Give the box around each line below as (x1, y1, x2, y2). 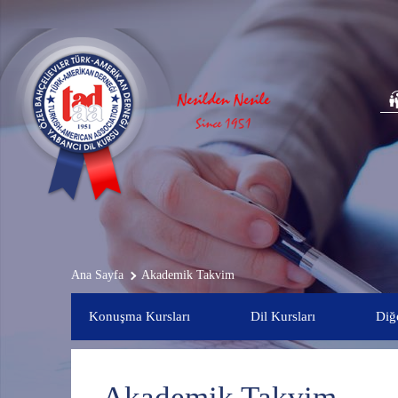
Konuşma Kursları (88, 309, 190, 323)
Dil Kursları (250, 309, 315, 323)
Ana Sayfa (70, 268, 123, 282)
